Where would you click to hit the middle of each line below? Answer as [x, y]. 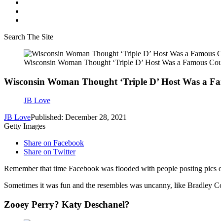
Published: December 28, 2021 [79, 117]
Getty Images [25, 126]
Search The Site [29, 37]
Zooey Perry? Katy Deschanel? [67, 205]
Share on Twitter [50, 152]
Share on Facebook [54, 143]
